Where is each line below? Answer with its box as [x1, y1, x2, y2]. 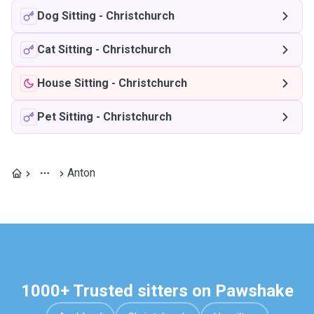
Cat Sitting [37, 43, 93, 56]
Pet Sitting [37, 110, 93, 123]
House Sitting [37, 76, 109, 90]
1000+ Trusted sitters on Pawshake [20, 281, 294, 301]
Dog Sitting [37, 9, 96, 22]
